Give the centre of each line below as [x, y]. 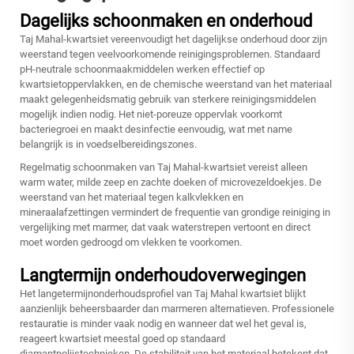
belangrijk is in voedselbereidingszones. [108, 145]
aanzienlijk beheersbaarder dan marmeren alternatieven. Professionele [177, 309]
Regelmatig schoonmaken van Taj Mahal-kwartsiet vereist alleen [164, 168]
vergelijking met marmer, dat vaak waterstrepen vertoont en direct [165, 228]
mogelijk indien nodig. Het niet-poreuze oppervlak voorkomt [151, 115]
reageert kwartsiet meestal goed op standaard [122, 339]
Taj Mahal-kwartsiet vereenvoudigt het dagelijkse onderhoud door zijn [173, 40]
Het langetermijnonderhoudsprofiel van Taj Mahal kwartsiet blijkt [163, 294]
